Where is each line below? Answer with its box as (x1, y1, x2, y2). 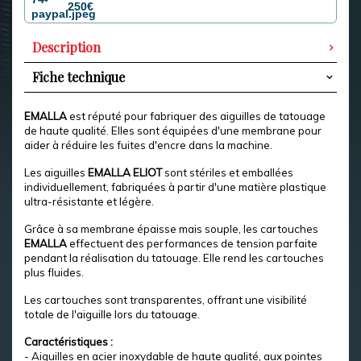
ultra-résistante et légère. (24, 195, 154, 208)
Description (32, 39, 101, 56)
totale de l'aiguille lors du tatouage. (24, 308, 200, 321)
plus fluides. (24, 266, 84, 279)
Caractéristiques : (24, 335, 113, 348)
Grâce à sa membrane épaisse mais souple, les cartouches (24, 222, 318, 235)
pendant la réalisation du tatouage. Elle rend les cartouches (24, 251, 324, 264)
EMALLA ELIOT (88, 166, 162, 179)
